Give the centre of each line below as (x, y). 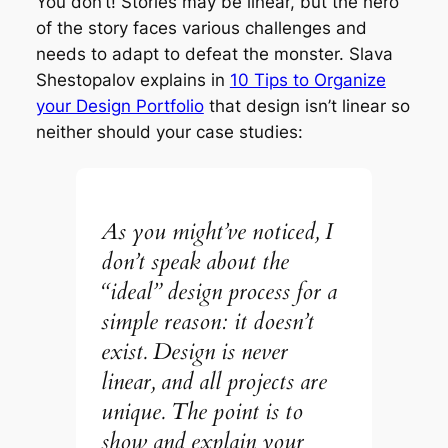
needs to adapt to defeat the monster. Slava (214, 54)
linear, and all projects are (214, 381)
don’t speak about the (195, 261)
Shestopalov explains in (132, 80)
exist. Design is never (195, 351)
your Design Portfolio (119, 106)
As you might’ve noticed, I (217, 231)
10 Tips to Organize (307, 80)
